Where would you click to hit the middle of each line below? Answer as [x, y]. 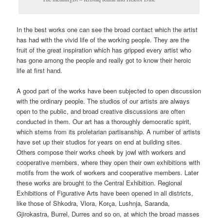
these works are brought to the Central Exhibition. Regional [100, 183]
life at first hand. [40, 71]
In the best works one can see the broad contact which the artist [107, 30]
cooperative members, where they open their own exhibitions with [109, 163]
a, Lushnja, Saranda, [141, 203]
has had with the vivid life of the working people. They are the [103, 40]
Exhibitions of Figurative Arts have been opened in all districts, [105, 193]
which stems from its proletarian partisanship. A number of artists [109, 132]
